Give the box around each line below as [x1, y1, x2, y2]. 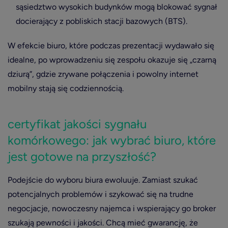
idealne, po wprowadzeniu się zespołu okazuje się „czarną [8, 55, 216, 65]
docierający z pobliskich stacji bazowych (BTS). [16, 16, 187, 26]
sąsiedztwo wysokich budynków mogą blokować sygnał [16, 2, 217, 12]
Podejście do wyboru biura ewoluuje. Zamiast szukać [8, 175, 198, 185]
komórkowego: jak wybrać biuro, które [8, 133, 216, 148]
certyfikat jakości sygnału [8, 117, 147, 131]
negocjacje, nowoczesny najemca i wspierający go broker [8, 204, 216, 213]
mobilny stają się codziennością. [8, 83, 124, 93]
